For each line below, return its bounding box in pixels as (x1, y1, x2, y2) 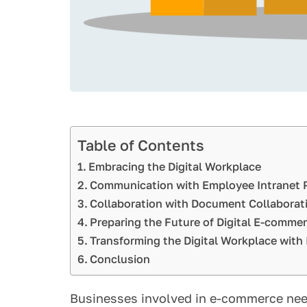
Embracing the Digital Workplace (88, 159, 265, 173)
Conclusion (90, 251, 151, 266)
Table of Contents (77, 136, 204, 154)
